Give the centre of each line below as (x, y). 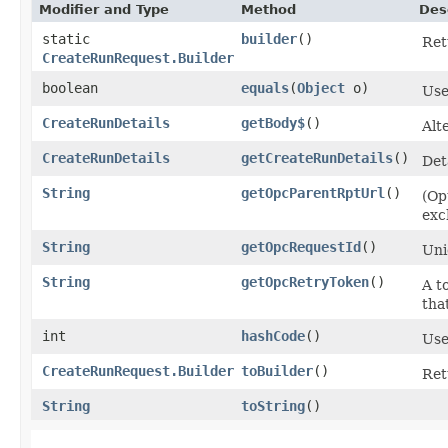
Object (321, 87)
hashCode (273, 335)
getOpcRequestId (301, 246)
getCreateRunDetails (317, 157)
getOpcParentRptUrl (313, 192)
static (66, 38)
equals (265, 87)
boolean (70, 87)
